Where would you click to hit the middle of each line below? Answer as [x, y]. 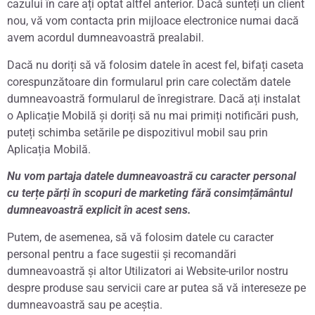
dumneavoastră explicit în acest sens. [99, 210]
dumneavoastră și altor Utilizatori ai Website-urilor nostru [148, 271]
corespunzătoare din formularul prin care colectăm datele [149, 82]
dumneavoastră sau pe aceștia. [85, 304]
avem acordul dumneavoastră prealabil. [105, 38]
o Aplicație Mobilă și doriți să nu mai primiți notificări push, [153, 115]
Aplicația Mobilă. [49, 149]
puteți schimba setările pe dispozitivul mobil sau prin [137, 132]
